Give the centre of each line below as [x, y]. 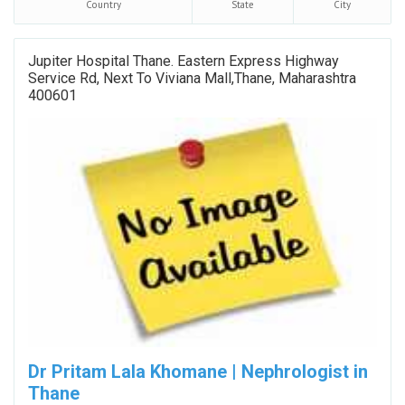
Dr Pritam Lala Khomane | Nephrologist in [198, 371]
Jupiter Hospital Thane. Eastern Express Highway [184, 61]
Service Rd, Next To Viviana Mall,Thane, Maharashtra [192, 78]
